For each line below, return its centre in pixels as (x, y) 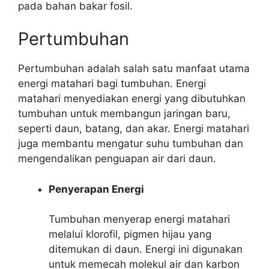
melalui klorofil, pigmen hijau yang (130, 234)
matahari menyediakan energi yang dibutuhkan (132, 98)
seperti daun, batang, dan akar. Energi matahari (134, 128)
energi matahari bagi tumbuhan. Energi (112, 83)
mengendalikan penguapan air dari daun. (117, 159)
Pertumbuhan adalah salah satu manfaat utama (134, 68)
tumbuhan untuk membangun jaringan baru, (124, 113)
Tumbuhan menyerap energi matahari (139, 219)
